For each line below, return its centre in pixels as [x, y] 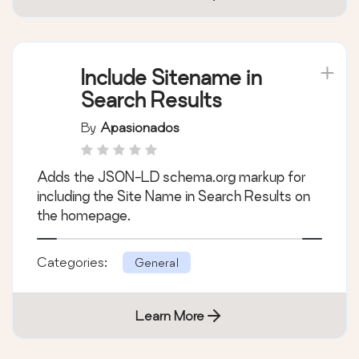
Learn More [170, 316]
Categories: [74, 262]
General [157, 263]
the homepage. [84, 216]
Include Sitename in [171, 78]
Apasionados [140, 127]
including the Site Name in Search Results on [173, 196]
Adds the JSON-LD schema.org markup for [171, 177]
